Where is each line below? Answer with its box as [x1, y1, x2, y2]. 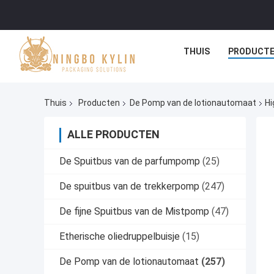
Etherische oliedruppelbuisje [59, 231, 180, 243]
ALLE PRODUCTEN [67, 128, 160, 141]
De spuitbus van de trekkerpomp [59, 180, 199, 193]
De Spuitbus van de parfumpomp [59, 155, 200, 168]
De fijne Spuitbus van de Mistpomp [59, 206, 209, 218]
